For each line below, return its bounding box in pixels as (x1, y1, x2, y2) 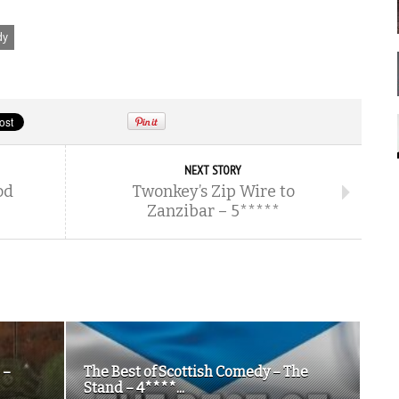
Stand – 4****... (84, 379, 184, 396)
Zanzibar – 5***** (146, 201, 280, 221)
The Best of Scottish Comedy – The (84, 363, 308, 380)
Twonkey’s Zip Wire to (131, 182, 295, 201)
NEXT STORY (184, 162, 241, 178)
